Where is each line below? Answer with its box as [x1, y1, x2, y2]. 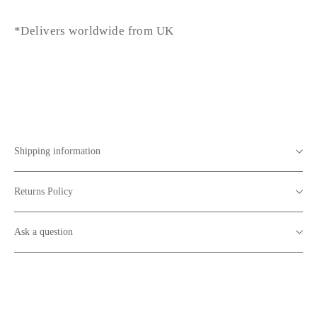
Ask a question [14, 226, 73, 237]
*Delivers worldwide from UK [14, 23, 174, 38]
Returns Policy [14, 185, 73, 197]
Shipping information [14, 145, 100, 156]
